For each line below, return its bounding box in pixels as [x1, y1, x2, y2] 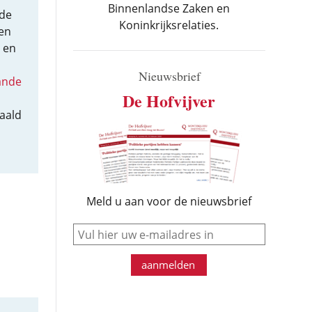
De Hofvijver [123, 88, 216, 113]
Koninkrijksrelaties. [119, 17, 219, 33]
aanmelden [141, 258, 196, 272]
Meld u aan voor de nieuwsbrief [86, 194, 252, 209]
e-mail [169, 222, 198, 235]
